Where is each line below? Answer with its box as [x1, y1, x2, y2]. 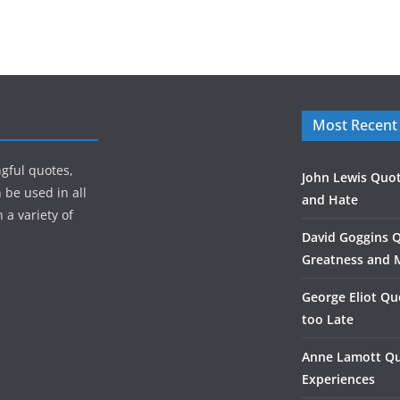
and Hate [302, 191, 358, 208]
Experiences [302, 371, 375, 387]
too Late [302, 311, 354, 328]
